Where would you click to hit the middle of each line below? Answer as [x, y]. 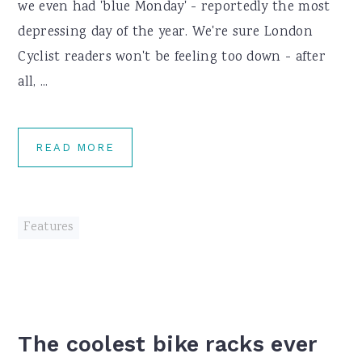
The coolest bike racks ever [168, 344]
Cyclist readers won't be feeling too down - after [172, 58]
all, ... [33, 83]
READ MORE [76, 147]
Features [48, 228]
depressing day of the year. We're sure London [165, 33]
